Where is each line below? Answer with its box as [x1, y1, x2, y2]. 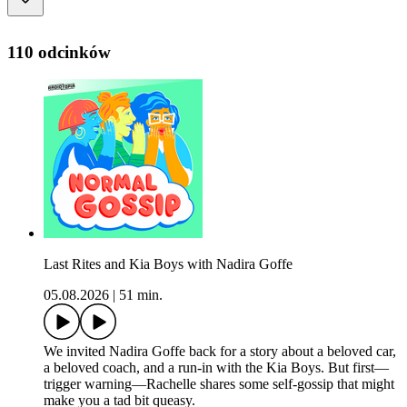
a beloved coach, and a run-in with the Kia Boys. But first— [44, 360, 389, 376]
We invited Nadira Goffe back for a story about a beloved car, [44, 343, 396, 360]
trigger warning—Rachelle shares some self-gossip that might [44, 376, 394, 392]
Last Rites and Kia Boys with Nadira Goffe [44, 256, 293, 273]
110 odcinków [7, 42, 111, 62]
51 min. [119, 287, 163, 303]
